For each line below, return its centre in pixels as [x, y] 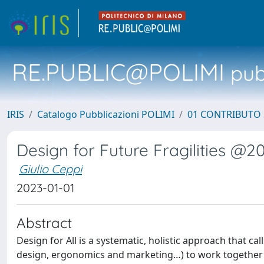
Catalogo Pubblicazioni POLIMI [106, 114]
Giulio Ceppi [50, 169]
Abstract [44, 223]
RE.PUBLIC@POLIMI [118, 72]
